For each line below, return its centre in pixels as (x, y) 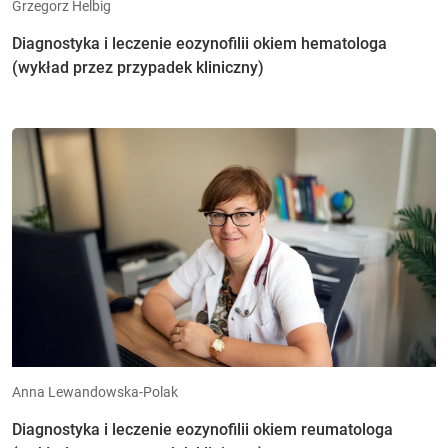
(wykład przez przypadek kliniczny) (138, 67)
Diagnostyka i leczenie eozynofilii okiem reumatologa (202, 429)
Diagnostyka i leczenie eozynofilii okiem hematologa (199, 43)
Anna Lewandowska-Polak (95, 391)
